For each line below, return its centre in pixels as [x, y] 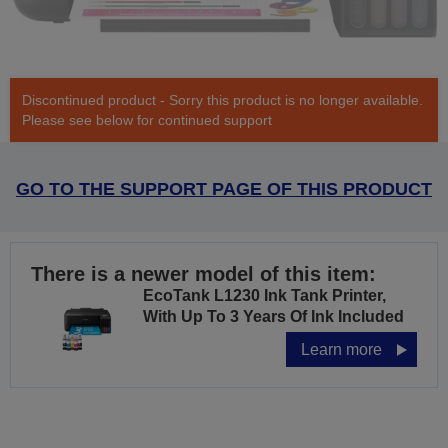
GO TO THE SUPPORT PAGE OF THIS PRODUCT [224, 189]
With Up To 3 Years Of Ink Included [273, 317]
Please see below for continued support [147, 120]
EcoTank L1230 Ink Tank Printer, [264, 296]
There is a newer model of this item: [203, 274]
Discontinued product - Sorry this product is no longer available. [222, 100]
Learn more [341, 350]
